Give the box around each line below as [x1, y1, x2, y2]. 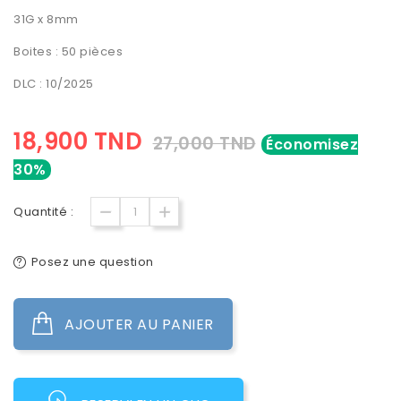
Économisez [266, 134, 358, 156]
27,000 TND [152, 132, 256, 157]
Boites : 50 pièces [13, 43, 123, 61]
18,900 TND [13, 125, 142, 158]
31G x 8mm [13, 11, 79, 29]
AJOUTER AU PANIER [64, 314, 214, 336]
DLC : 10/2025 [13, 75, 94, 93]
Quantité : [13, 203, 73, 221]
